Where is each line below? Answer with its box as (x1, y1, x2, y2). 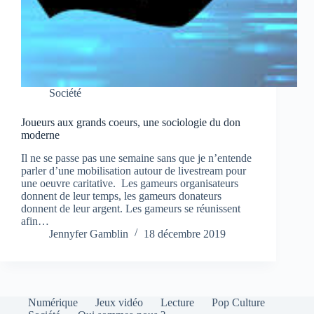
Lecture (161, 296, 194, 309)
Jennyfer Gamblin (49, 228, 128, 240)
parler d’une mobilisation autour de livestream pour (21, 165, 246, 177)
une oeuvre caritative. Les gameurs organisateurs (21, 177, 238, 190)
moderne (21, 129, 60, 142)
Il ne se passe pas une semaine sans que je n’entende (21, 152, 252, 165)
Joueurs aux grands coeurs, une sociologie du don (21, 116, 240, 129)
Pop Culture (212, 296, 265, 309)
